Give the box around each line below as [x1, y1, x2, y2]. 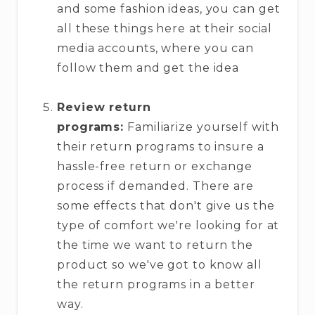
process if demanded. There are [57, 179, 254, 193]
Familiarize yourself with [124, 120, 279, 134]
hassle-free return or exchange [57, 159, 252, 173]
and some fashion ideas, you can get [57, 1, 281, 15]
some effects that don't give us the [57, 198, 275, 212]
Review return [57, 100, 151, 114]
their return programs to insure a [57, 139, 264, 153]
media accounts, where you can [57, 41, 255, 55]
